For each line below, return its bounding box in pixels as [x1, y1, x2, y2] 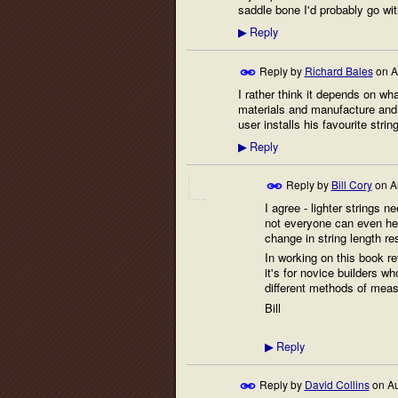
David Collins [304, 377, 370, 393]
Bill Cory [330, 176, 372, 192]
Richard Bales [304, 62, 373, 78]
